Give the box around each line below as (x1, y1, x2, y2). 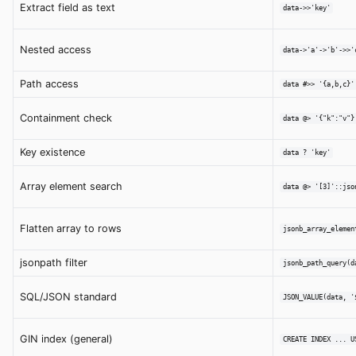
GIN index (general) (20, 332, 113, 345)
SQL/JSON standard (20, 290, 117, 303)
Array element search (20, 180, 122, 192)
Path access (20, 77, 79, 90)
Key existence (20, 145, 85, 158)
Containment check (20, 111, 112, 124)
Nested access (20, 43, 91, 56)
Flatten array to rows (20, 222, 122, 234)
